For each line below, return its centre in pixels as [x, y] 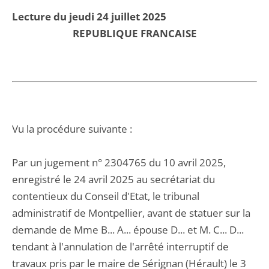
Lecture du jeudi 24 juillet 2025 [89, 17]
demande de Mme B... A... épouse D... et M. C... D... [128, 230]
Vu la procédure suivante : [72, 129]
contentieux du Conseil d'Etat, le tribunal [106, 196]
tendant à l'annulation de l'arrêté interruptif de [120, 246]
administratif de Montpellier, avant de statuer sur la [131, 213]
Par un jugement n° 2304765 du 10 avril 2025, [119, 162]
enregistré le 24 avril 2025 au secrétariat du [113, 179]
